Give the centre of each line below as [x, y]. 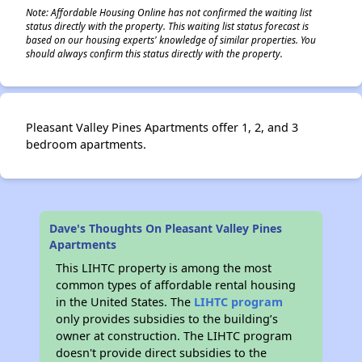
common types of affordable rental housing [176, 285]
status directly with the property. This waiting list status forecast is [167, 26]
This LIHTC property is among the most [164, 268]
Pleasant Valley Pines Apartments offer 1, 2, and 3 [162, 127]
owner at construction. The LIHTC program [174, 336]
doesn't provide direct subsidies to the [162, 353]
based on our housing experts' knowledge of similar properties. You [171, 40]
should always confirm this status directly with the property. [154, 53]
